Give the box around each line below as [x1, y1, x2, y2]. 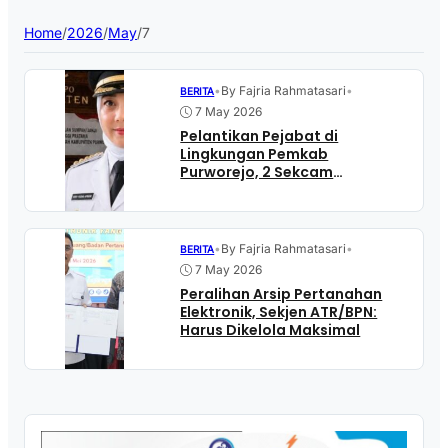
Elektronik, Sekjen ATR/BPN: [180, 302, 378, 323]
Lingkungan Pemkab [180, 143, 329, 164]
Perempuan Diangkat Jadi [180, 179, 373, 200]
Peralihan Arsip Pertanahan [180, 284, 383, 305]
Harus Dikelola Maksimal [180, 320, 361, 341]
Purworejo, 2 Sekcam [180, 161, 334, 182]
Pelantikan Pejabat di [180, 125, 339, 146]
